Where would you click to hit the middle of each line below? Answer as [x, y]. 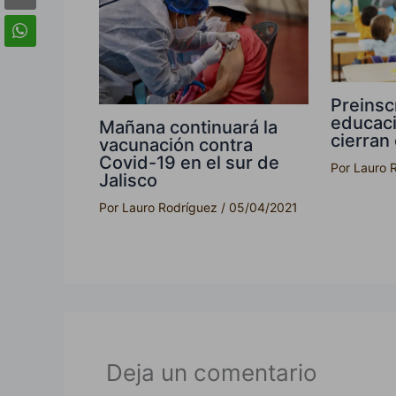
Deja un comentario [212, 373]
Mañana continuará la [188, 127]
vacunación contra [176, 145]
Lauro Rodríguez [171, 207]
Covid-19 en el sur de [189, 162]
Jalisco [128, 180]
